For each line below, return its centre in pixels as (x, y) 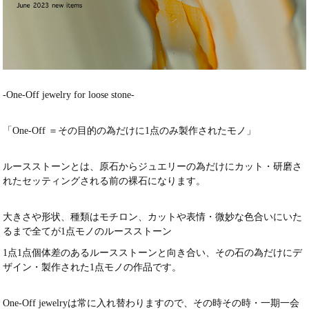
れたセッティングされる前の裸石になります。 (104, 181)
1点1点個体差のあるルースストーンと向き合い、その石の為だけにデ (153, 252)
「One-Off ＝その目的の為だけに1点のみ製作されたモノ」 (130, 130)
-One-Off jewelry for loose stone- (69, 94)
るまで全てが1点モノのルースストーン (88, 231)
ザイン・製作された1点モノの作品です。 (92, 267)
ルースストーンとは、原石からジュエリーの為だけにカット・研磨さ (153, 166)
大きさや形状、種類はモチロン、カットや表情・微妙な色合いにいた (153, 217)
